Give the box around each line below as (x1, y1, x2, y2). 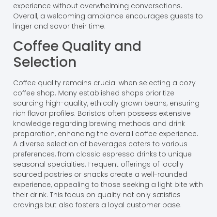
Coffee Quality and (13, 37, 141, 56)
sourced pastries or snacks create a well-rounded (13, 170, 187, 180)
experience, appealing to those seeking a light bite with (13, 180, 203, 190)
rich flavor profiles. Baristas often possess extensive (13, 108, 191, 119)
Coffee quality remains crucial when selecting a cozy (13, 78, 196, 88)
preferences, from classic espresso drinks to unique (13, 149, 192, 159)
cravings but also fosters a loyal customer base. (13, 200, 182, 210)
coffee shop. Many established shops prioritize (13, 88, 174, 98)
